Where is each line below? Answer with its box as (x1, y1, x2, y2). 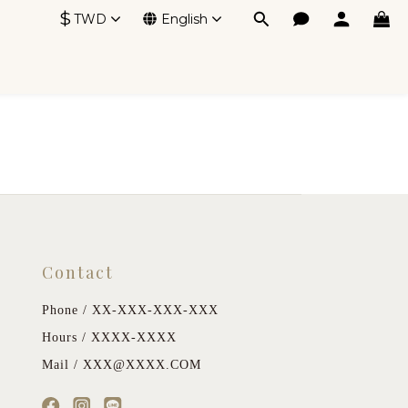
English (161, 11, 208, 27)
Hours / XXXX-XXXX (41, 331, 177, 344)
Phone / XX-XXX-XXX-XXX (41, 303, 219, 317)
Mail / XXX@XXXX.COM (41, 358, 201, 372)
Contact (41, 261, 114, 283)
